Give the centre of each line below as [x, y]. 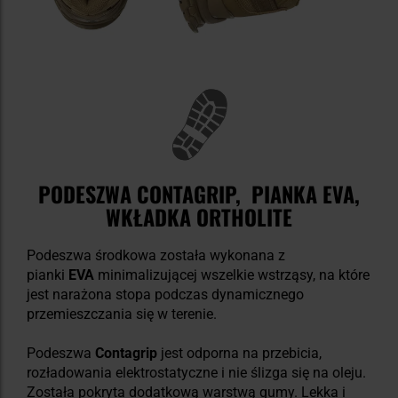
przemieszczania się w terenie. [122, 314]
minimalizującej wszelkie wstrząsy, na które [232, 275]
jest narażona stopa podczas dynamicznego [165, 294]
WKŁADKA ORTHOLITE [199, 216]
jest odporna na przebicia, [241, 353]
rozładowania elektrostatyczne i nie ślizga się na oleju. [196, 372]
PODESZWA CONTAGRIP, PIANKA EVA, [199, 193]
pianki [48, 275]
